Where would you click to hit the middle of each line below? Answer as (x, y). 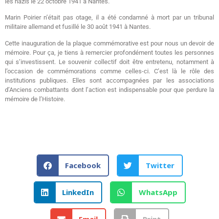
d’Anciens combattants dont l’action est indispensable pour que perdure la (109, 89)
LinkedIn (78, 192)
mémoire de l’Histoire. (35, 99)
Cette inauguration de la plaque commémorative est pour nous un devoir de (109, 43)
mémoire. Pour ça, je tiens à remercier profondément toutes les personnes (109, 52)
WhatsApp (158, 192)
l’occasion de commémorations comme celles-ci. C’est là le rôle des (109, 71)
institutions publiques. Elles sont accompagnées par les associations (109, 80)
